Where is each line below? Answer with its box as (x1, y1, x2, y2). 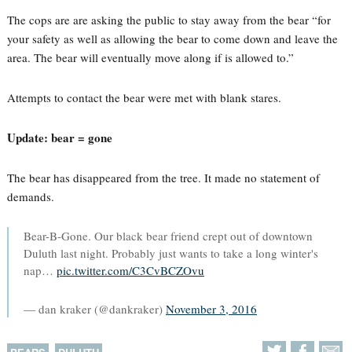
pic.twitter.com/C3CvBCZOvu (56, 262, 204, 278)
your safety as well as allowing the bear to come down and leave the (6, 31, 338, 46)
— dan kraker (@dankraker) (23, 301, 166, 317)
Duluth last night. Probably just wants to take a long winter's (23, 245, 318, 261)
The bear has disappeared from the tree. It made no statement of (6, 170, 320, 185)
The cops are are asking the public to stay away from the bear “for (6, 12, 331, 27)
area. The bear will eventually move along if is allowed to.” (6, 49, 294, 65)
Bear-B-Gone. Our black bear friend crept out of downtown (23, 228, 313, 244)
